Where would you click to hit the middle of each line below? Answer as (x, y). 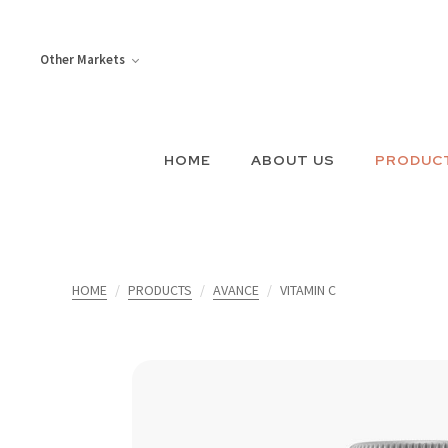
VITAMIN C (308, 289)
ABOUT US (293, 159)
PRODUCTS (160, 289)
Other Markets (82, 60)
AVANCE (236, 289)
